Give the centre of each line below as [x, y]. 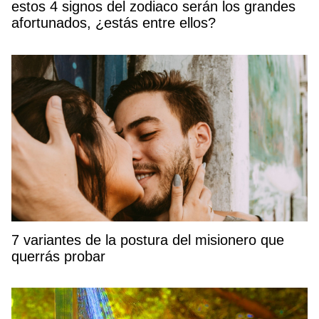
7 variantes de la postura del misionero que [148, 240]
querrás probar [58, 256]
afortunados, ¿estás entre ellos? [114, 23]
